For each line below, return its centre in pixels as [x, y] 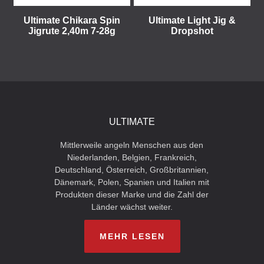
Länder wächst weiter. [132, 207]
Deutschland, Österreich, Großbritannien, [132, 170]
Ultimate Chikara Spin [72, 20]
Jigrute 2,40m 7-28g [72, 31]
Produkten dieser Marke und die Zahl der [132, 194]
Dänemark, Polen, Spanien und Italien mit [132, 182]
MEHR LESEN [132, 236]
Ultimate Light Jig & [192, 20]
